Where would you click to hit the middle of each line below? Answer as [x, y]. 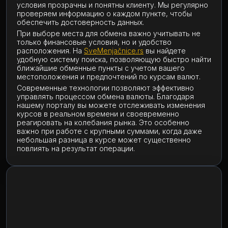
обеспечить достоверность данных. [80, 22]
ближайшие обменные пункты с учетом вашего [101, 68]
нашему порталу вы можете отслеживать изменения [111, 105]
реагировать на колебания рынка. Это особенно [103, 122]
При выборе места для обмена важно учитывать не [109, 33]
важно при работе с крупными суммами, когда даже [109, 131]
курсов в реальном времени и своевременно [98, 114]
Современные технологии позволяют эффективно [105, 88]
